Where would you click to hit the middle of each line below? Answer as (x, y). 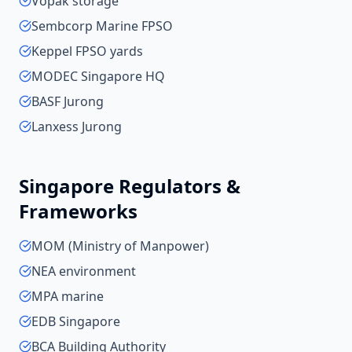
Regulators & (177, 186)
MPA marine (68, 296)
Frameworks (78, 211)
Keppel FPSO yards (87, 51)
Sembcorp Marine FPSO (102, 26)
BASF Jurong (68, 101)
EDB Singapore (76, 321)
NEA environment (84, 271)
